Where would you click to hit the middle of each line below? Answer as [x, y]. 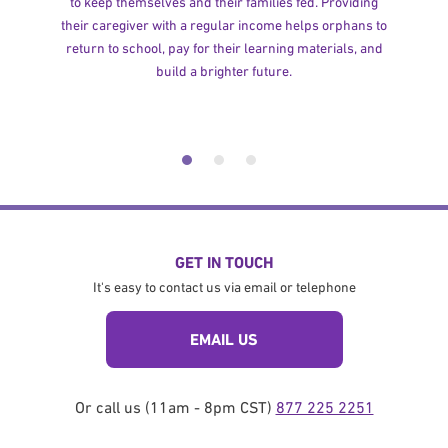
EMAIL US [224, 339]
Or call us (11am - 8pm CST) [175, 406]
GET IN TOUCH [224, 262]
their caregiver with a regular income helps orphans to [224, 24]
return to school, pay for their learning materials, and [224, 47]
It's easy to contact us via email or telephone [224, 286]
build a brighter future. [224, 70]
